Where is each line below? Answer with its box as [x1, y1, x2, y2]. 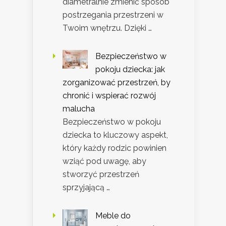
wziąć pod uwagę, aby [63, 156, 146, 166]
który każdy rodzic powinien [63, 143, 166, 153]
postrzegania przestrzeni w [63, 10, 163, 20]
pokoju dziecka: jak [95, 64, 165, 74]
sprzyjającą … [63, 182, 110, 192]
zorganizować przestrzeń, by [63, 77, 171, 87]
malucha [63, 103, 95, 114]
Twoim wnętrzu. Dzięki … [63, 23, 152, 33]
